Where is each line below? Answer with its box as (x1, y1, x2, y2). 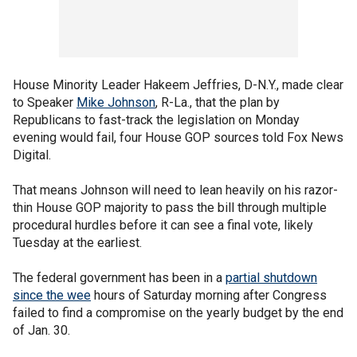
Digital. (13, 147, 51, 163)
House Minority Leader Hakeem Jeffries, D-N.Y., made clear (13, 77, 343, 92)
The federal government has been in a (13, 270, 226, 285)
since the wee (13, 288, 91, 303)
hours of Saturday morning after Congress (91, 288, 327, 303)
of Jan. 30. (13, 323, 70, 338)
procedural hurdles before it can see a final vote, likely (13, 218, 313, 233)
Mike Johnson (76, 95, 155, 110)
